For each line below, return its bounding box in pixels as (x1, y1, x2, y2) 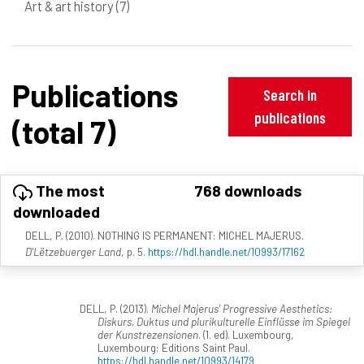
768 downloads (194, 180, 302, 201)
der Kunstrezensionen (97, 327, 198, 341)
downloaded (13, 201, 100, 222)
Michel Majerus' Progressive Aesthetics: (150, 301, 332, 315)
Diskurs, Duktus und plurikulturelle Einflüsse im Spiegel (97, 314, 350, 328)
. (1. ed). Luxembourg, (198, 327, 294, 341)
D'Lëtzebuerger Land (25, 244, 121, 258)
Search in (262, 85, 317, 105)
